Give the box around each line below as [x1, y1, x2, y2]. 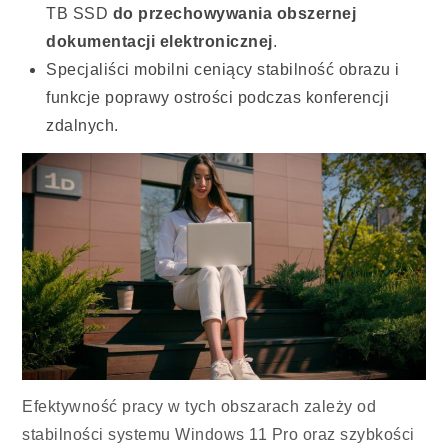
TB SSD [46, 5, 113, 23]
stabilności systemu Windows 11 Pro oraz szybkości [22, 425, 415, 443]
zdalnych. [46, 117, 119, 135]
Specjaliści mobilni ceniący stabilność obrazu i [46, 61, 400, 79]
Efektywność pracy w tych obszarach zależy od [22, 397, 377, 415]
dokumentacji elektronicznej [46, 33, 273, 51]
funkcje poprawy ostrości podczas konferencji [46, 89, 390, 107]
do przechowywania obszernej [112, 5, 357, 23]
